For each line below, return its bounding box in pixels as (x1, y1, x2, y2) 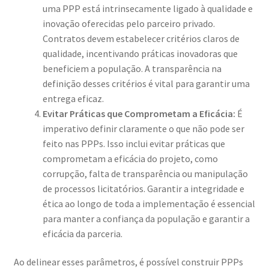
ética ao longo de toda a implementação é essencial (42, 197, 255, 210)
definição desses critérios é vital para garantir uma (42, 77, 250, 89)
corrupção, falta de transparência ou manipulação (42, 167, 248, 180)
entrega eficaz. (42, 92, 104, 104)
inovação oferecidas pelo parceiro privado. (42, 17, 215, 29)
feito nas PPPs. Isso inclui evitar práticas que (42, 137, 225, 150)
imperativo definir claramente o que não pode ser (42, 122, 244, 134)
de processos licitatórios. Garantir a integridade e (42, 182, 244, 195)
